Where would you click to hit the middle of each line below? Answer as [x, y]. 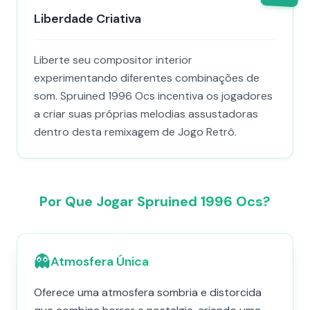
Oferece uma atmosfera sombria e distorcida [148, 292]
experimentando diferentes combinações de [147, 78]
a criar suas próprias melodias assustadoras [146, 114]
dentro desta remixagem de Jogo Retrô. [135, 132]
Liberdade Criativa [88, 19]
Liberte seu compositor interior [113, 60]
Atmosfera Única [100, 262]
